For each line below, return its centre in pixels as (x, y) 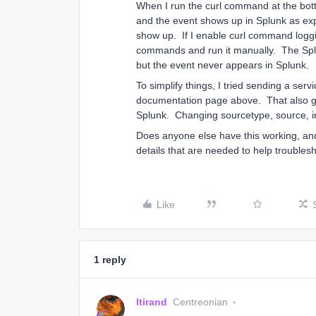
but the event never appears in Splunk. (223, 65)
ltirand (152, 302)
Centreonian (200, 302)
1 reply (110, 260)
